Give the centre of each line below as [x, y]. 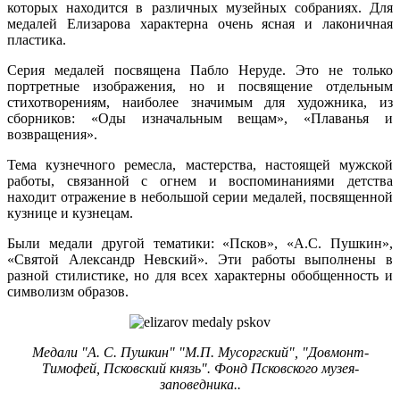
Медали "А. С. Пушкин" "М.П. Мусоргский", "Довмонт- [200, 353]
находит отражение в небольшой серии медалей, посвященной [200, 197]
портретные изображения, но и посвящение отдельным [200, 87]
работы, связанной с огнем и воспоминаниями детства [200, 181]
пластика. [37, 40]
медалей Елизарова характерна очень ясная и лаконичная [200, 24]
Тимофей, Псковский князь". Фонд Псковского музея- [200, 369]
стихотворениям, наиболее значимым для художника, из [200, 103]
